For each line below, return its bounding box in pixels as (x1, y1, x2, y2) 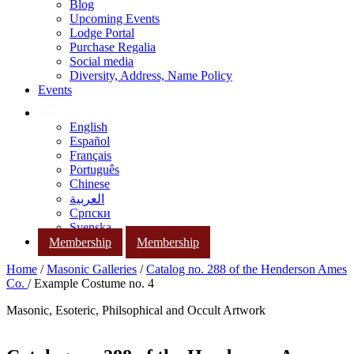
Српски (70, 206, 111, 220)
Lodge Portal (70, 26, 134, 40)
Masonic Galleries (47, 262, 137, 277)
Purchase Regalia (70, 40, 156, 54)
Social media (70, 55, 134, 68)
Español (70, 134, 110, 148)
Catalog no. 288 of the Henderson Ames (146, 262, 347, 277)
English (70, 120, 107, 134)
